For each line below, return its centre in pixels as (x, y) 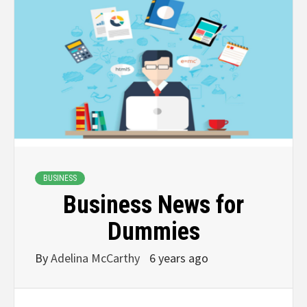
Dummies (153, 232)
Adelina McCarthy (97, 258)
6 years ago (179, 258)
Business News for (153, 205)
